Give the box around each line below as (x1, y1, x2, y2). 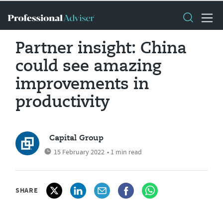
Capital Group (49, 134, 104, 142)
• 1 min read (107, 147, 142, 156)
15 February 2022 (54, 147, 105, 156)
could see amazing (15, 59, 161, 75)
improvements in (15, 77, 149, 93)
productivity (15, 95, 110, 111)
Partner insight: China (15, 41, 187, 57)
